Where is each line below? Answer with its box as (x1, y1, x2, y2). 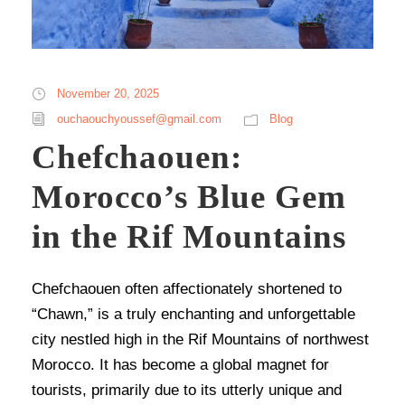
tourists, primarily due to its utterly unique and (32, 381, 342, 399)
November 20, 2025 (57, 86, 159, 100)
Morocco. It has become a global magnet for (32, 355, 329, 373)
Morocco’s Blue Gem (32, 177, 346, 215)
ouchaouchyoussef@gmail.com (57, 111, 221, 126)
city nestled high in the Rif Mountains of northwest (32, 330, 369, 348)
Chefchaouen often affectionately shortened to (32, 279, 342, 297)
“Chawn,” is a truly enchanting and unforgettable (32, 305, 355, 323)
